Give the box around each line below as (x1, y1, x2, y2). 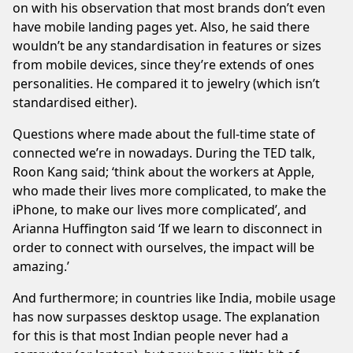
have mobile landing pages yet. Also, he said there (13, 17, 310, 35)
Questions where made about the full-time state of (13, 124, 315, 143)
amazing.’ (13, 257, 69, 275)
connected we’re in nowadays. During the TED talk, (13, 143, 315, 162)
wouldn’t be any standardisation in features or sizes (13, 36, 321, 54)
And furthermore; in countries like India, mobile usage (13, 288, 336, 307)
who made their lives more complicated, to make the (13, 181, 326, 199)
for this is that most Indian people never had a (13, 326, 288, 344)
